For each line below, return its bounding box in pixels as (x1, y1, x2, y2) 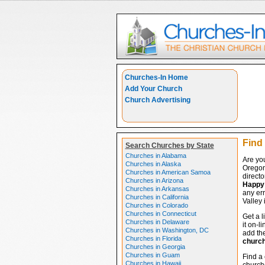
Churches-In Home (124, 73, 188, 82)
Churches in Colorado (125, 202, 188, 209)
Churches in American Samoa (125, 169, 211, 176)
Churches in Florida (125, 235, 182, 242)
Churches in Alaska (125, 160, 181, 167)
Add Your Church (124, 85, 182, 93)
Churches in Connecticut (125, 210, 196, 217)
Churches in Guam (125, 251, 180, 258)
